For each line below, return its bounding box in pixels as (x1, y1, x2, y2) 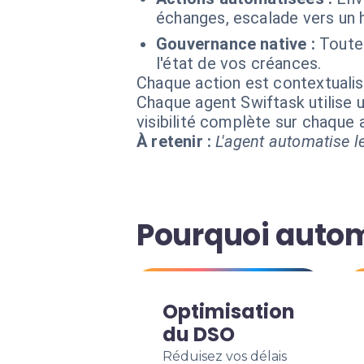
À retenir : (136, 132, 212, 151)
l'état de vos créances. (156, 54, 322, 73)
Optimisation (162, 298, 295, 325)
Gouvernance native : (156, 34, 315, 54)
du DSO (162, 321, 235, 348)
